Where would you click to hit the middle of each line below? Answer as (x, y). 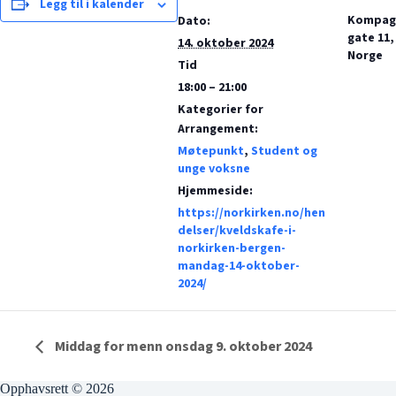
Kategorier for (221, 110)
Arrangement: (218, 129)
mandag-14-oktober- (239, 266)
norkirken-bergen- (232, 248)
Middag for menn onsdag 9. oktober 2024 (182, 347)
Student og (284, 151)
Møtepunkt (211, 151)
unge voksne (214, 169)
